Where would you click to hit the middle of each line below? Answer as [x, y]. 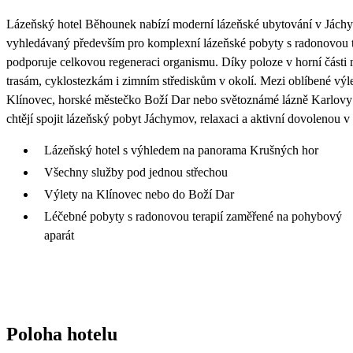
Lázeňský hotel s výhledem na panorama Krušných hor [181, 150]
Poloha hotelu [62, 334]
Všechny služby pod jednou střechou [136, 172]
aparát [59, 235]
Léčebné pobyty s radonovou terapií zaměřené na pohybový [193, 216]
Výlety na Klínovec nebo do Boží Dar [139, 194]
